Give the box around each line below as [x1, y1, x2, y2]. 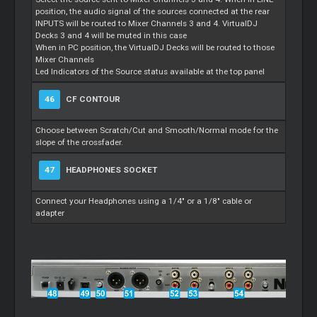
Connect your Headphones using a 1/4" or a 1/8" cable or [35, 196, 253, 207]
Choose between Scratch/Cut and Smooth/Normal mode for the [35, 125, 279, 136]
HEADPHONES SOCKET [64, 165, 158, 175]
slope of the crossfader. [35, 137, 124, 148]
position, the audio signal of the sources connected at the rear [35, 6, 270, 17]
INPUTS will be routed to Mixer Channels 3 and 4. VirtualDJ [35, 18, 258, 29]
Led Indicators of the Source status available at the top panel [35, 67, 265, 77]
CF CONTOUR [64, 94, 121, 105]
